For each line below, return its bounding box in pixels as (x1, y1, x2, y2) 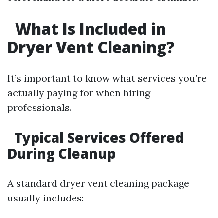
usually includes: (7, 192, 84, 204)
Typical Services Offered (11, 128, 184, 147)
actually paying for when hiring (7, 87, 150, 99)
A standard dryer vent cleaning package (7, 177, 189, 190)
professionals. (7, 101, 72, 114)
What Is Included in (11, 18, 166, 39)
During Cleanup (7, 144, 116, 163)
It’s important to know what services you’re (7, 72, 207, 85)
